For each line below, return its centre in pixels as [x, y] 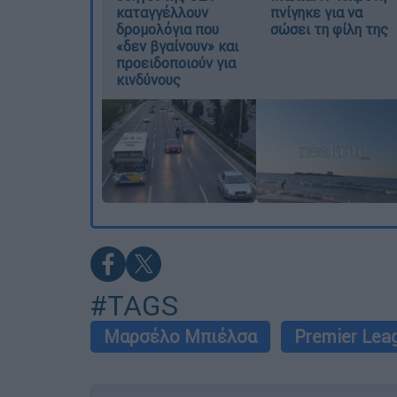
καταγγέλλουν [162, 12]
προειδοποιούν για [176, 62]
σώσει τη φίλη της [329, 29]
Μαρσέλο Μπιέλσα [180, 336]
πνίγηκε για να [316, 12]
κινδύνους [148, 79]
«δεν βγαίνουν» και [177, 46]
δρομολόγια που [167, 29]
